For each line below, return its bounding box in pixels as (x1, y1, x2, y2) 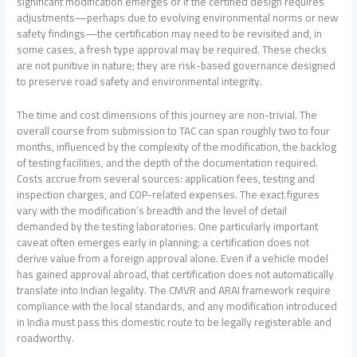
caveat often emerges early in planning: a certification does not (17, 232, 310, 253)
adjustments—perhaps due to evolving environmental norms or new (17, 7, 339, 29)
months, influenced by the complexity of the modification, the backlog (17, 136, 337, 158)
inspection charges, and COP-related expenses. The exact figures (17, 184, 320, 206)
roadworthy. (17, 328, 75, 349)
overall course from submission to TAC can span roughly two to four (17, 120, 331, 142)
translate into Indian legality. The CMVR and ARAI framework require (17, 280, 331, 301)
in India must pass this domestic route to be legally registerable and (17, 312, 332, 333)
